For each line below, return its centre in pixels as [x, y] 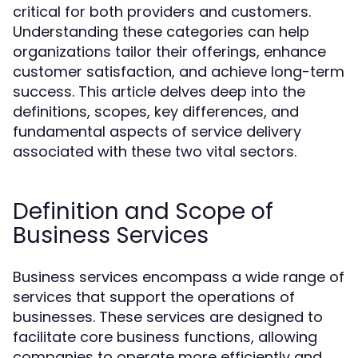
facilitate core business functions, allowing [165, 337]
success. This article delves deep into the [159, 91]
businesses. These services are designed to [168, 317]
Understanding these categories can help [161, 32]
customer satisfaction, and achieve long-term [179, 72]
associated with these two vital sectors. [155, 151]
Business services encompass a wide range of [179, 277]
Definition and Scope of [143, 211]
